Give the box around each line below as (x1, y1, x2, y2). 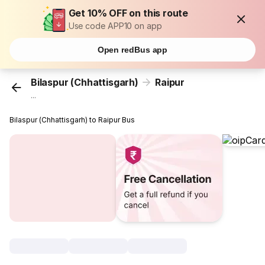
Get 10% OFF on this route (68, 7, 189, 19)
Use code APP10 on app (68, 21, 162, 31)
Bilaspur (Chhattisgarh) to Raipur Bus (9, 115, 135, 125)
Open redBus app (97, 45, 168, 54)
